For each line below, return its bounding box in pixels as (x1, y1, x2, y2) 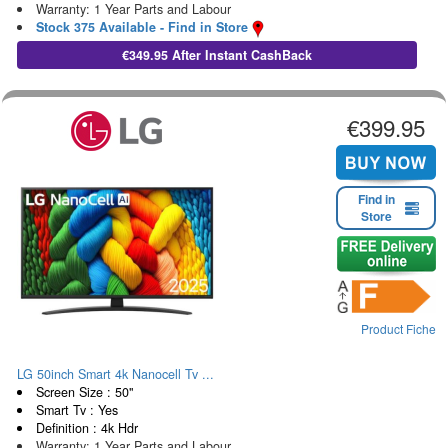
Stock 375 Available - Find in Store (35, 18, 248, 37)
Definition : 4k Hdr (35, 418, 138, 437)
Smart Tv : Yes (35, 400, 118, 419)
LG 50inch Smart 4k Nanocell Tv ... (17, 364, 214, 383)
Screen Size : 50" (35, 382, 133, 401)
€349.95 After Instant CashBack (121, 45, 312, 64)
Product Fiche (361, 320, 436, 338)
